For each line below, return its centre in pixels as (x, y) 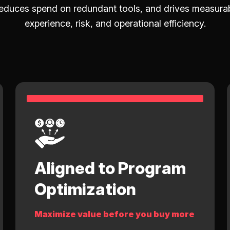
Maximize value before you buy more (115, 214)
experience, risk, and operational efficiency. (115, 23)
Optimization (85, 189)
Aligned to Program (110, 168)
